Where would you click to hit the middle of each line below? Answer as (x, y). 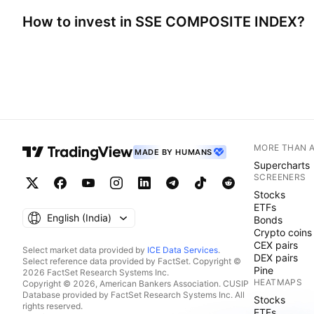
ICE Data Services (183, 250)
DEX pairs (276, 257)
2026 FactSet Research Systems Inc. (96, 272)
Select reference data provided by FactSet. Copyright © (132, 261)
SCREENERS (280, 177)
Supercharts (282, 165)
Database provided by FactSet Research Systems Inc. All (134, 294)
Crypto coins (283, 232)
